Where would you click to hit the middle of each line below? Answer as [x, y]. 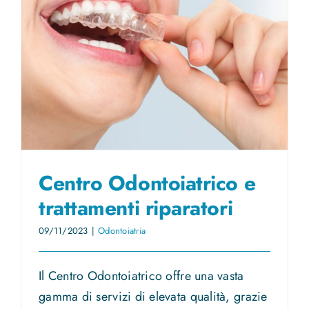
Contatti [35, 88]
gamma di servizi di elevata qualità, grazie [153, 297]
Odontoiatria [122, 231]
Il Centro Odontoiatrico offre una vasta [141, 276]
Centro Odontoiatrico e [147, 183]
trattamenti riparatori [136, 208]
